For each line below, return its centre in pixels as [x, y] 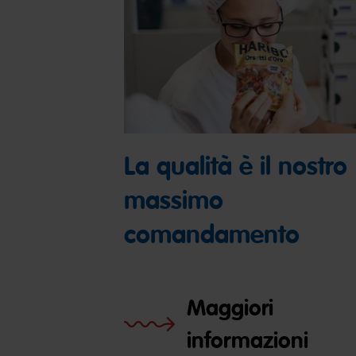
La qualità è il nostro [235, 166]
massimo [173, 200]
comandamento [211, 234]
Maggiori [230, 308]
